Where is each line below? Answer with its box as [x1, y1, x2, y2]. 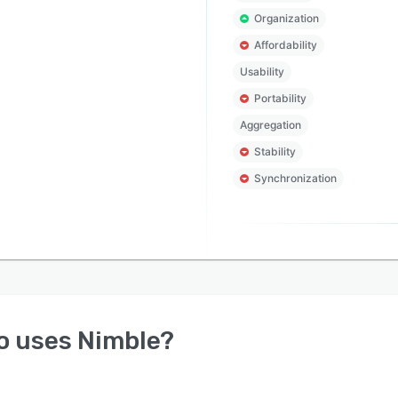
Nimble [77, 326, 160, 355]
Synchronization [253, 171, 337, 185]
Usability [239, 65, 284, 78]
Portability [253, 92, 306, 105]
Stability [253, 145, 296, 158]
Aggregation [239, 118, 301, 131]
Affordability [253, 38, 317, 52]
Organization [253, 12, 319, 25]
